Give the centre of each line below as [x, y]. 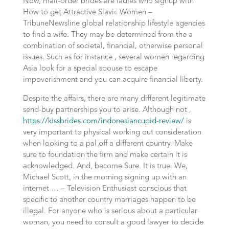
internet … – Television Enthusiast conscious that [105, 189]
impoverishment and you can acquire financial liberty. [113, 80]
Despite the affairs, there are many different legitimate [114, 99]
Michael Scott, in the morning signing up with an [105, 178]
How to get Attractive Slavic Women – [87, 13]
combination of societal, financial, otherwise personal [113, 46]
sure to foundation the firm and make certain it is [105, 155]
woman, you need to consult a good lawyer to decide [113, 223]
